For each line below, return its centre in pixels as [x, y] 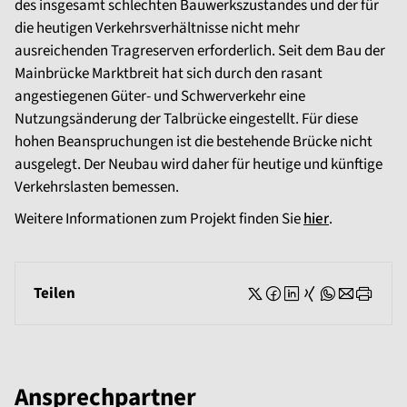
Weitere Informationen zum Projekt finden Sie [159, 219]
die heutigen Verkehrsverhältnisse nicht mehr [157, 29]
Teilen [55, 294]
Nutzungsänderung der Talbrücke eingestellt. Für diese [186, 119]
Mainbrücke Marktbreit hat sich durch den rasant [169, 74]
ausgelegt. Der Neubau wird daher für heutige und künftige [199, 165]
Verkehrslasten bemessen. [97, 188]
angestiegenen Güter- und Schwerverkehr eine [160, 97]
